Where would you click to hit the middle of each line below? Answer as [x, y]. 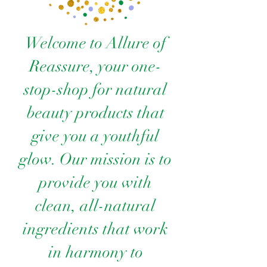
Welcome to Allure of [95, 44]
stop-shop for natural [95, 90]
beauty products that [95, 113]
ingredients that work [95, 229]
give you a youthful [95, 136]
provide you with [95, 183]
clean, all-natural [95, 206]
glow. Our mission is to [95, 160]
